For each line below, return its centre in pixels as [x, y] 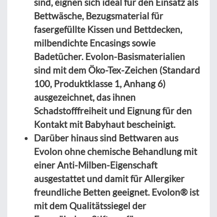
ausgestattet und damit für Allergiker [109, 179]
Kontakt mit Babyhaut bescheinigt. [105, 124]
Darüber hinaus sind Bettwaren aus [106, 138]
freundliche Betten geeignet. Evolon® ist [116, 192]
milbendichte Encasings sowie [95, 43]
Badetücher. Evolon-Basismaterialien [109, 57]
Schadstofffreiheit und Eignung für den [113, 111]
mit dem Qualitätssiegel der [90, 206]
